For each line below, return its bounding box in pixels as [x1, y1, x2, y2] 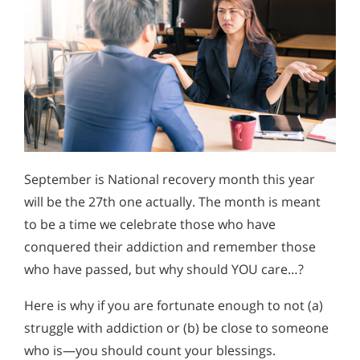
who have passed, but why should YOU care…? [24, 260, 304, 278]
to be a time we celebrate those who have [24, 215, 276, 233]
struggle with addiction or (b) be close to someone [24, 319, 329, 337]
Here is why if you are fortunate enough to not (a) [24, 297, 323, 315]
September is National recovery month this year [24, 170, 315, 188]
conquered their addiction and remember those [24, 237, 316, 256]
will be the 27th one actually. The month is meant [24, 192, 321, 211]
